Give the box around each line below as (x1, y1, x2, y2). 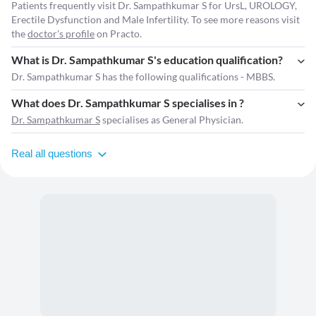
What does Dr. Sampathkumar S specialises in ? (11, 96, 244, 110)
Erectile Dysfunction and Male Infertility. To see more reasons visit (11, 13, 300, 26)
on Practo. (95, 28, 142, 40)
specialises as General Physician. (100, 114, 243, 126)
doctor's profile (28, 28, 95, 40)
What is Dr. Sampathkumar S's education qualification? (11, 53, 283, 67)
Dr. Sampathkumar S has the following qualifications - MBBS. (11, 71, 275, 83)
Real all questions (11, 147, 92, 160)
